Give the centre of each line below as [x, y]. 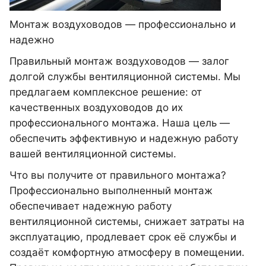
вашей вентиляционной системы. [93, 154]
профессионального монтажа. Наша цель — [120, 123]
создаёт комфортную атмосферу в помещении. [127, 252]
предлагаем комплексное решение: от [106, 92]
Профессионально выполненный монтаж [111, 191]
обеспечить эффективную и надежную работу [124, 138]
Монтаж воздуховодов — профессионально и [123, 24]
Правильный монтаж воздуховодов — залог [119, 61]
